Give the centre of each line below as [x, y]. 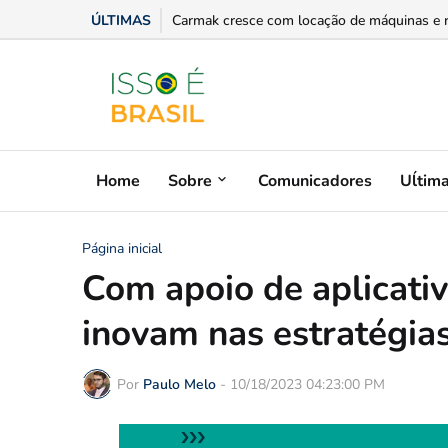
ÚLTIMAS [121, 20]
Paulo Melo [179, 384]
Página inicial [122, 248]
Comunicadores [315, 180]
